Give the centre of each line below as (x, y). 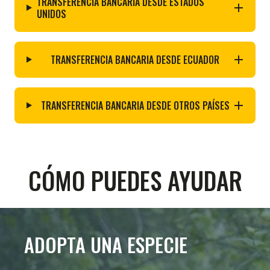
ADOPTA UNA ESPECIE (106, 244)
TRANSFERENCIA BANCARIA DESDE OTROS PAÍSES (135, 105)
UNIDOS (51, 14)
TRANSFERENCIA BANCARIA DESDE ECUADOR (135, 59)
